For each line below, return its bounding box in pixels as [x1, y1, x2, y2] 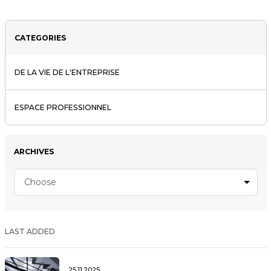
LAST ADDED [4, 226, 55, 236]
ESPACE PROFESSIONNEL [14, 102, 111, 112]
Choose [24, 176, 56, 188]
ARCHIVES [13, 146, 54, 156]
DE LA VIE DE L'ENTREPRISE [14, 67, 120, 77]
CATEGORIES [14, 33, 66, 42]
